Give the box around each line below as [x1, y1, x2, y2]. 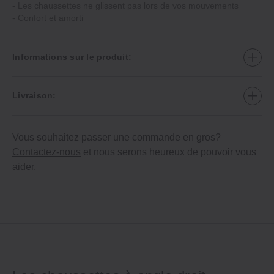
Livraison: [12, 91, 56, 101]
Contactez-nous [12, 146, 81, 157]
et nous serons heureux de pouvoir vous [81, 146, 256, 157]
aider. [12, 161, 36, 172]
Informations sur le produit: [12, 52, 131, 62]
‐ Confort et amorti [12, 12, 83, 23]
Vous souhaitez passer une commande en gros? [12, 131, 221, 143]
